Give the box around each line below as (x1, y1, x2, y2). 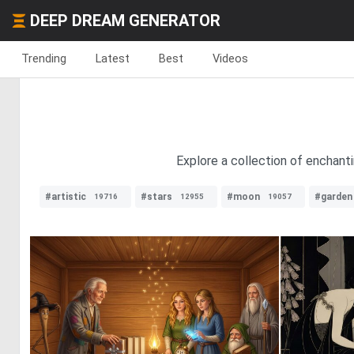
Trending (21, 51, 66, 66)
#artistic (45, 191, 86, 202)
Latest (96, 51, 130, 66)
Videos (213, 51, 248, 66)
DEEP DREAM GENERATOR (30, 11, 220, 30)
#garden (314, 191, 352, 202)
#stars (141, 191, 172, 202)
